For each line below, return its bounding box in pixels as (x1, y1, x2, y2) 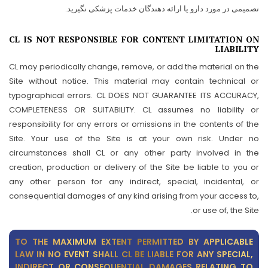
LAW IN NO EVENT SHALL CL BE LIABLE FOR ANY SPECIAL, (15, 248, 253, 260)
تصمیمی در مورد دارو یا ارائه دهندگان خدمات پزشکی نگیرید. (65, 3, 259, 14)
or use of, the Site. (193, 205, 259, 216)
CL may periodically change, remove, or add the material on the (9, 61, 259, 72)
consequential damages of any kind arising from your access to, (9, 190, 259, 202)
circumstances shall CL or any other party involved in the (9, 147, 259, 159)
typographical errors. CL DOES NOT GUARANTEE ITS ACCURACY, (9, 90, 259, 101)
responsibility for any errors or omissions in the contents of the (9, 118, 259, 130)
